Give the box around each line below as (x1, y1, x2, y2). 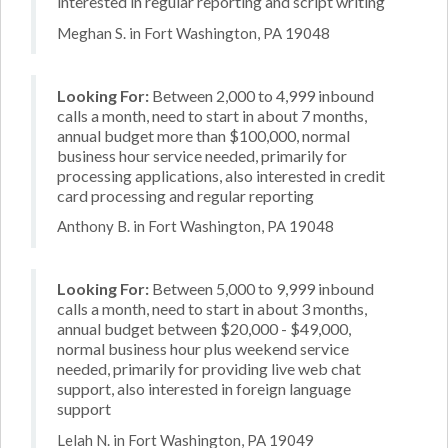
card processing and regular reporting (57, 185, 314, 205)
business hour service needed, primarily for (57, 145, 347, 165)
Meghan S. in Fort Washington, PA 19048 (57, 23, 330, 42)
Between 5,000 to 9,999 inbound (149, 279, 374, 298)
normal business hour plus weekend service (57, 339, 349, 358)
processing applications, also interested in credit (57, 165, 385, 185)
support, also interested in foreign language (57, 379, 351, 398)
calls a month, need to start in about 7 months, (57, 105, 367, 125)
